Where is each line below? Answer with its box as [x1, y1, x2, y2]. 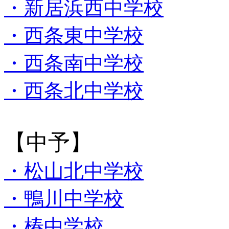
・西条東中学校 [4, 24, 144, 47]
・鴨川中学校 [4, 187, 124, 210]
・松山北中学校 [4, 159, 144, 182]
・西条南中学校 [4, 52, 144, 74]
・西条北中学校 [4, 79, 144, 102]
